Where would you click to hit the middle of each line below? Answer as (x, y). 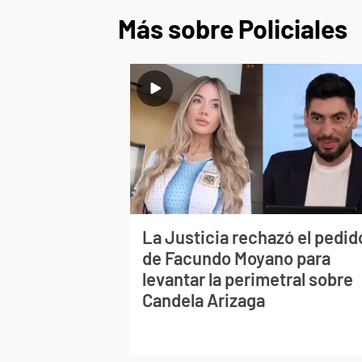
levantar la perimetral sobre (248, 279)
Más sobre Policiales (233, 29)
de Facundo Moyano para (237, 258)
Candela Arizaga (204, 300)
